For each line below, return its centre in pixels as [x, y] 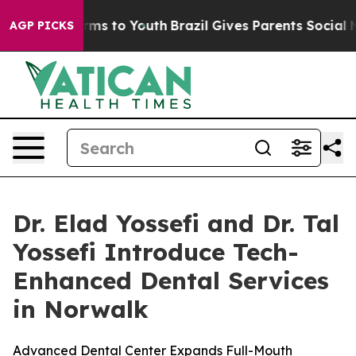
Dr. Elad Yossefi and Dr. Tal [176, 223]
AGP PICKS [42, 25]
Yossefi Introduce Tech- [156, 252]
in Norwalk [81, 309]
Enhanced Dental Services [171, 281]
